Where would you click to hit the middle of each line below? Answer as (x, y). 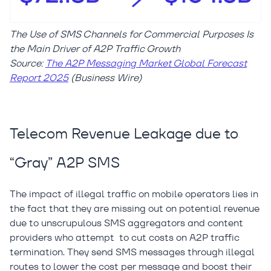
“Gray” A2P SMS (65, 162)
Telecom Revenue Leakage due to (124, 133)
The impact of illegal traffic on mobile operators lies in (134, 194)
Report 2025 (39, 77)
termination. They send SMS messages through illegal (132, 252)
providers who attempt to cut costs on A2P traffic (125, 237)
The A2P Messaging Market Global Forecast (146, 63)
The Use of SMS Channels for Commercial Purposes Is (132, 34)
